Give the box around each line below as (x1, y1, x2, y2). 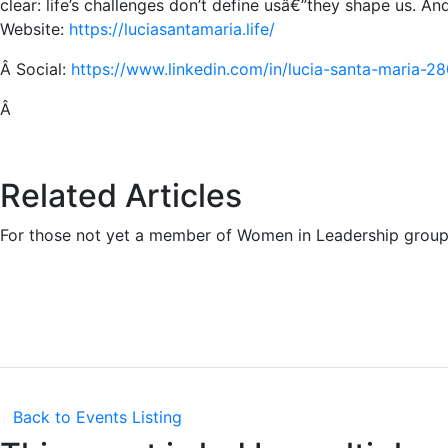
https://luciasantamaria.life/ (69, 18, 275, 39)
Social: (16, 58, 71, 79)
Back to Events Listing (13, 406, 182, 427)
